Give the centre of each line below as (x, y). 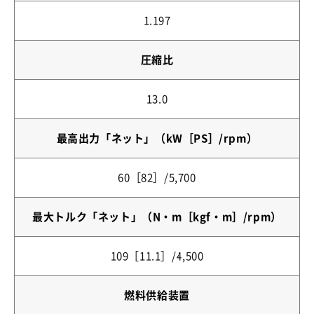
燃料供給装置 (157, 295)
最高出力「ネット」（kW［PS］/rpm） (157, 138)
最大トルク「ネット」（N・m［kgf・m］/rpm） (157, 217)
